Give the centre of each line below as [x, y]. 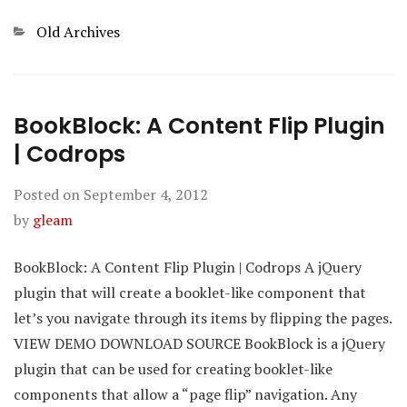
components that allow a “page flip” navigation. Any [185, 394]
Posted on [49, 194]
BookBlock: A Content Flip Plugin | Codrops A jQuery [188, 267]
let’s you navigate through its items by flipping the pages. [203, 318]
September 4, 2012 [146, 194]
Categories [49, 32]
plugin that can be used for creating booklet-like [173, 369]
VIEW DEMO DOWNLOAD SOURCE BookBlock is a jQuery [199, 343]
